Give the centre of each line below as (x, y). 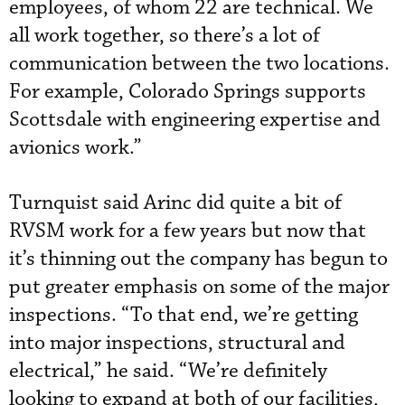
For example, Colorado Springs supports (188, 92)
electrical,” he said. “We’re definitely (168, 371)
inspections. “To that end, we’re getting (184, 315)
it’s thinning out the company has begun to (198, 259)
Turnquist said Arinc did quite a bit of (175, 203)
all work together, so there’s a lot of (165, 36)
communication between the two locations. (199, 64)
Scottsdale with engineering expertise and (195, 120)
